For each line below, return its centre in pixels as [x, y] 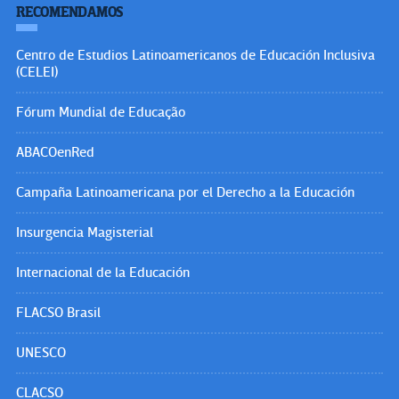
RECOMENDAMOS [70, 12]
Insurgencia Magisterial [85, 232]
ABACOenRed [55, 152]
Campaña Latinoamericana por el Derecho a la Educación [185, 192]
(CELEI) [37, 72]
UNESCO [41, 352]
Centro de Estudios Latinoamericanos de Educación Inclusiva [195, 55]
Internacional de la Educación [103, 272]
